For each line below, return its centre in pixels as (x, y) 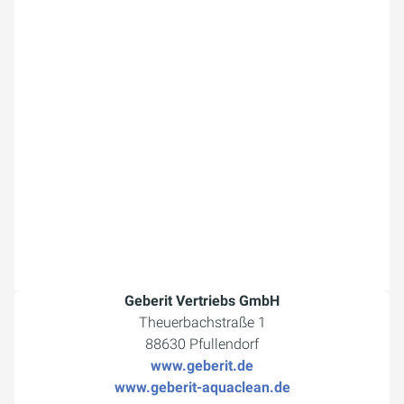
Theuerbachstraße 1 (202, 323)
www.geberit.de (202, 366)
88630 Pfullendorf (202, 344)
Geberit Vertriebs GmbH (202, 301)
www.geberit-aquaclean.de (202, 388)
